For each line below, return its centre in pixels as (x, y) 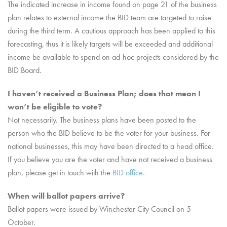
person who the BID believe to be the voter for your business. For (109, 133)
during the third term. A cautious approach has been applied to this (111, 31)
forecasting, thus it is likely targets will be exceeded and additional (110, 44)
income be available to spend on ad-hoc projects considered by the (113, 57)
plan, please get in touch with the (59, 173)
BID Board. (25, 70)
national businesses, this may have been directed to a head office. (111, 146)
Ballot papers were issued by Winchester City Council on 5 (99, 209)
